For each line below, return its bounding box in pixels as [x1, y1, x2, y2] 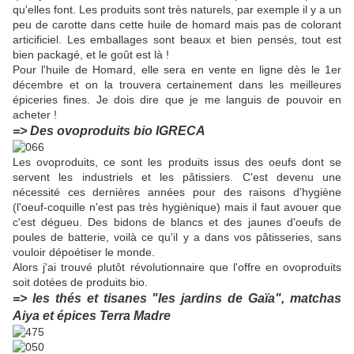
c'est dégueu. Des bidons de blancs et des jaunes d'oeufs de [13, 216, 341, 229]
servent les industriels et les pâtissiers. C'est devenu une [13, 171, 341, 184]
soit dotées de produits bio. [13, 276, 151, 289]
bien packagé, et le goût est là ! [13, 48, 169, 62]
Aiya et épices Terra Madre [13, 309, 171, 323]
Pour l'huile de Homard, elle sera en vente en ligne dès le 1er [13, 63, 341, 77]
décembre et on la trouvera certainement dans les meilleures [13, 78, 341, 92]
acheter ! [13, 108, 57, 122]
